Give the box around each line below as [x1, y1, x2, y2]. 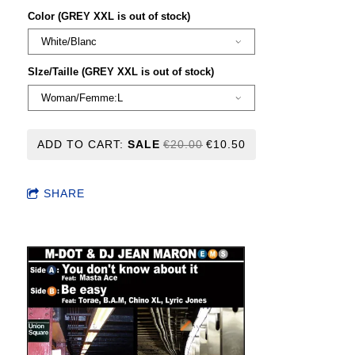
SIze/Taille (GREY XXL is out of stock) [28, 66, 214, 78]
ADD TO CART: [37, 138, 128, 151]
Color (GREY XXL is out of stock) [28, 10, 190, 22]
